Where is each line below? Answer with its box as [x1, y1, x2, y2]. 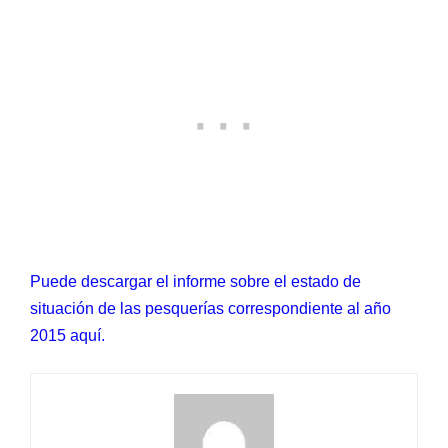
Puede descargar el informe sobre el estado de [30, 272, 361, 290]
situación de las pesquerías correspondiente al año [30, 299, 391, 317]
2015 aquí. [30, 326, 105, 344]
